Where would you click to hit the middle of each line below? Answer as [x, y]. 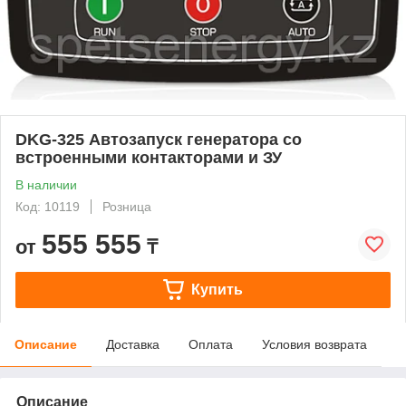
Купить [217, 289]
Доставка [133, 344]
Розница [127, 206]
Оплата [211, 344]
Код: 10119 [48, 206]
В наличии [46, 184]
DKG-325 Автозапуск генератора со [159, 139]
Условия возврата [314, 344]
